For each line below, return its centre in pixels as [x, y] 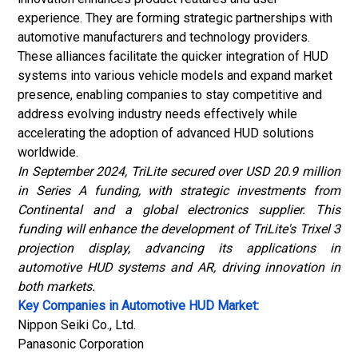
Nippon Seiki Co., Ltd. [77, 325]
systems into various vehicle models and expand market [175, 76]
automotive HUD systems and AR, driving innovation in [179, 267]
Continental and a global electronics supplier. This [179, 210]
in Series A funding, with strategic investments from [179, 191]
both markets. [56, 286]
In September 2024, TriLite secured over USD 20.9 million [179, 171]
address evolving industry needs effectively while [157, 114]
